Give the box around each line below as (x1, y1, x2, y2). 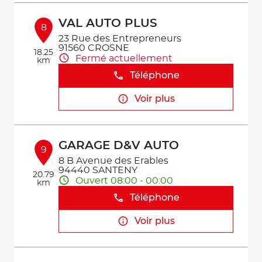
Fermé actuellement (75, 53, 173, 63)
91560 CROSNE (58, 43, 130, 53)
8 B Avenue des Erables (58, 156, 169, 166)
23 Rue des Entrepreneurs (58, 34, 182, 43)
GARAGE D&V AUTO (58, 140, 180, 151)
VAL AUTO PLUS (58, 18, 158, 29)
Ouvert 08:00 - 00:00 (75, 175, 174, 185)
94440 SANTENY (58, 166, 138, 175)
